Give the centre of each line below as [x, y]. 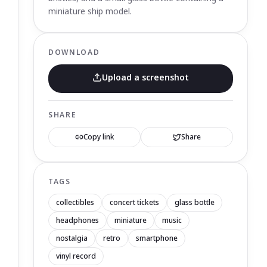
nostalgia [72, 238]
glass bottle [195, 202]
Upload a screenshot [145, 77]
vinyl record [76, 256]
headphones [77, 220]
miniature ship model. [90, 11]
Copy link [99, 137]
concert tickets [134, 202]
